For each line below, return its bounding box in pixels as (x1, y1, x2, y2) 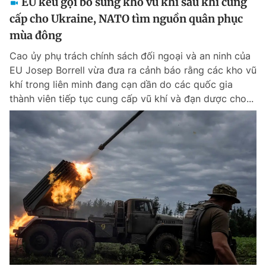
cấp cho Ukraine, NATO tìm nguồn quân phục (9, 12, 243, 26)
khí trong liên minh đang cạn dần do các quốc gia (9, 78, 233, 90)
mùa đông (9, 28, 62, 42)
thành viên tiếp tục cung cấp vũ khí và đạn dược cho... (9, 93, 254, 104)
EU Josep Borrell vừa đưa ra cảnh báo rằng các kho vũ (9, 64, 256, 76)
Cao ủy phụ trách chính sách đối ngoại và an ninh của (9, 50, 251, 62)
